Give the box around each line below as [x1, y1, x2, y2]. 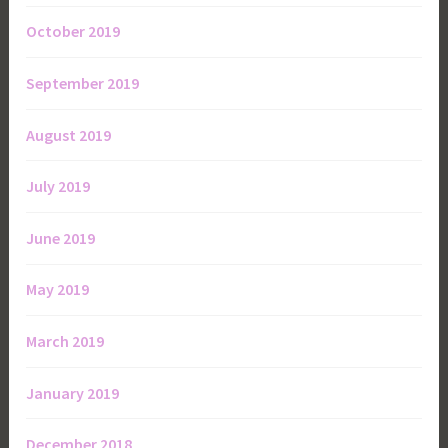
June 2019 [26, 227, 96, 248]
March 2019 [26, 330, 105, 351]
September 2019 [26, 72, 140, 93]
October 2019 [26, 21, 121, 42]
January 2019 [26, 382, 120, 403]
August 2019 [26, 124, 112, 145]
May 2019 [26, 279, 90, 300]
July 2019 [26, 176, 91, 197]
